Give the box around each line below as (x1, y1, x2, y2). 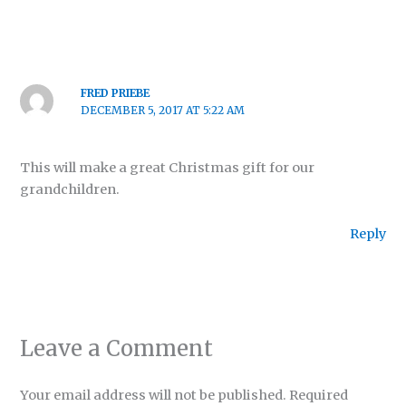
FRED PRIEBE (80, 86, 150, 101)
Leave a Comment (20, 334, 214, 362)
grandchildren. (20, 180, 121, 198)
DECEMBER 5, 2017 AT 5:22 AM (80, 103, 245, 118)
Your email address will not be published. (20, 386, 287, 403)
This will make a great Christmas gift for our (20, 159, 315, 176)
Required (289, 386, 349, 403)
